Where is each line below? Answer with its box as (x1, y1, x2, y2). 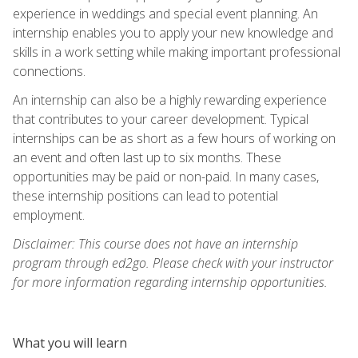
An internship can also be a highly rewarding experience (13, 90, 327, 109)
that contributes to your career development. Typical (13, 109, 308, 128)
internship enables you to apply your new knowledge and (13, 23, 333, 42)
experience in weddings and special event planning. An (13, 4, 318, 22)
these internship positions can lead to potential (13, 186, 278, 205)
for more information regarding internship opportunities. (13, 272, 328, 291)
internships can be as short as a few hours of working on (13, 129, 336, 147)
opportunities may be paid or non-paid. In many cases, (13, 167, 319, 185)
